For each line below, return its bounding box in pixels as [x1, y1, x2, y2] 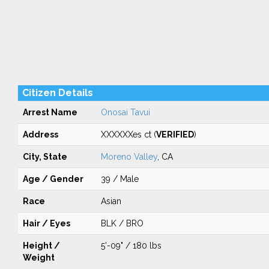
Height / [22, 241, 60, 250]
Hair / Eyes [22, 219, 70, 228]
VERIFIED [156, 130, 194, 139]
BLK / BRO [100, 219, 144, 228]
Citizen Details [22, 87, 93, 98]
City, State [22, 152, 67, 162]
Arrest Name [22, 107, 77, 117]
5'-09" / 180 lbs [100, 241, 162, 250]
